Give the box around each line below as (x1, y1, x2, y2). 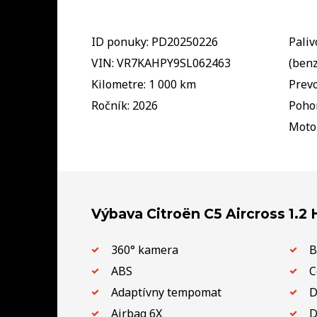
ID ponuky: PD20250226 (91, 33, 218, 50)
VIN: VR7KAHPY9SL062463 (91, 54, 231, 71)
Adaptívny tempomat (111, 284, 222, 300)
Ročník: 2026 (91, 97, 158, 113)
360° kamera (111, 241, 179, 258)
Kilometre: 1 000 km (91, 76, 196, 92)
